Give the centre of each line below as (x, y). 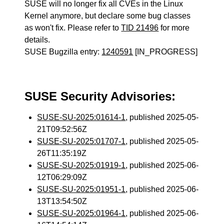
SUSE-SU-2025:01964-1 (81, 213)
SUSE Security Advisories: (100, 96)
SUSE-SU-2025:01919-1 (81, 165)
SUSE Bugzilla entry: (63, 52)
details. (37, 40)
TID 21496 (140, 28)
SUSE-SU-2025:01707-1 (81, 141)
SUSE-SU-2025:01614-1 (81, 117)
